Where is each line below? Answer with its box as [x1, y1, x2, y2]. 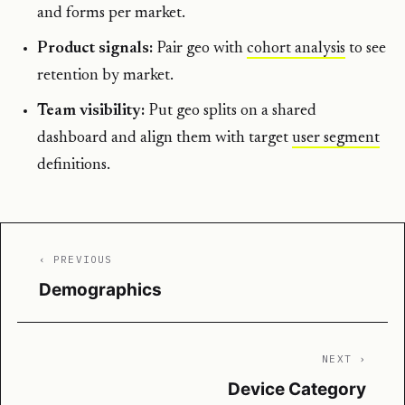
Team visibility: [37, 103, 146, 120]
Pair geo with [153, 41, 248, 58]
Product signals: [37, 41, 154, 58]
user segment [292, 130, 381, 147]
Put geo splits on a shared [145, 103, 317, 120]
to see [345, 41, 387, 58]
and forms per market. [37, 5, 186, 23]
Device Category [228, 379, 366, 400]
